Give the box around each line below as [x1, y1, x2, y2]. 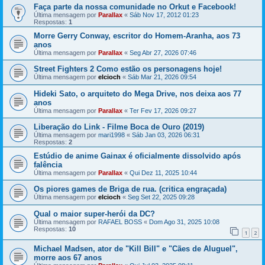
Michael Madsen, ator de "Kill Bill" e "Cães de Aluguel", [34, 244, 238, 253]
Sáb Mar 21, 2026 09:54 [128, 73, 196, 81]
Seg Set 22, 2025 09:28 [128, 193, 195, 201]
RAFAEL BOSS [98, 218, 142, 226]
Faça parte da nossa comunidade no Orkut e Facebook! [34, 2, 236, 12]
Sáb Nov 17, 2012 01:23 [130, 11, 199, 19]
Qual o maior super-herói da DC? [34, 209, 155, 219]
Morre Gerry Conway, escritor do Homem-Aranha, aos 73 [34, 31, 240, 41]
